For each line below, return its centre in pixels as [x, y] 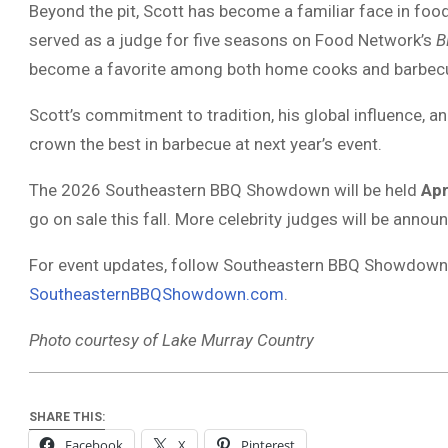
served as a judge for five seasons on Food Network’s [232, 40]
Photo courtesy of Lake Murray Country [171, 340]
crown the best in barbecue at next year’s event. [205, 144]
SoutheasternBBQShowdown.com [156, 294]
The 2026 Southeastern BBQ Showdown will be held [225, 190]
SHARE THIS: [67, 417]
